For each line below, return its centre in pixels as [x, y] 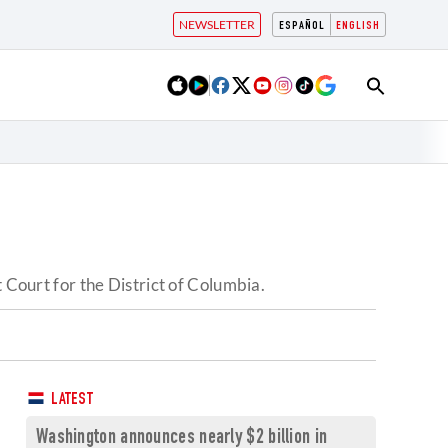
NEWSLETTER [217, 24]
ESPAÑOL [302, 26]
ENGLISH [358, 26]
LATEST [70, 400]
